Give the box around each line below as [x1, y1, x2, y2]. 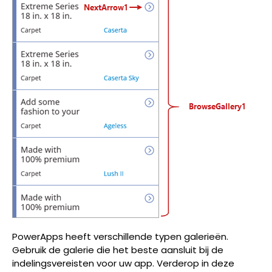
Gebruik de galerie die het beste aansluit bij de [12, 243, 223, 257]
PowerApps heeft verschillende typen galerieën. [12, 230, 228, 243]
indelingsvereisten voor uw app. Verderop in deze [12, 257, 234, 270]
